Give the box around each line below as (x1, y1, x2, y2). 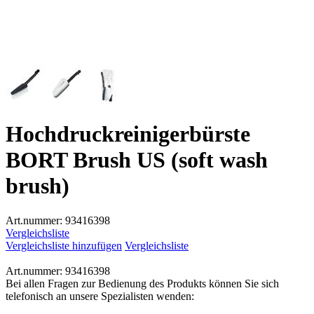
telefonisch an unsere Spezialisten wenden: (6, 289, 194, 302)
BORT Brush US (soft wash (6, 147, 268, 173)
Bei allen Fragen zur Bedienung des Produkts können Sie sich (6, 277, 279, 289)
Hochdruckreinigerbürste (6, 121, 250, 147)
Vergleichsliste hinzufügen (6, 239, 122, 252)
